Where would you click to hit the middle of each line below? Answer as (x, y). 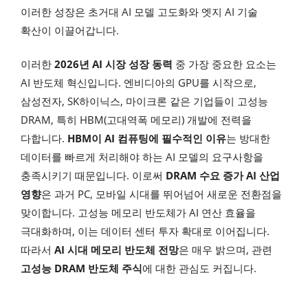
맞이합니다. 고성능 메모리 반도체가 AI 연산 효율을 (138, 213)
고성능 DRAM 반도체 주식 (81, 268)
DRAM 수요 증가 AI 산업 (223, 176)
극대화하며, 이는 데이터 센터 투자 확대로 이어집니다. (145, 231)
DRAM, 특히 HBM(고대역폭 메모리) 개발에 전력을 (136, 120)
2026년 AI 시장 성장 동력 (113, 64)
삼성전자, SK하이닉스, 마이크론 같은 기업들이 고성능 (144, 101)
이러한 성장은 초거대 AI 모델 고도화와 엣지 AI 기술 (139, 11)
